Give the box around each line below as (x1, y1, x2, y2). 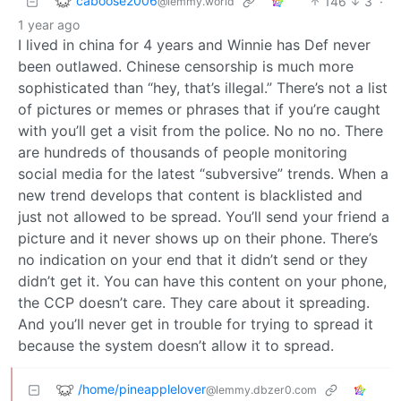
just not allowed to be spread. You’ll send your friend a (18, 207, 389, 226)
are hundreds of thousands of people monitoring (18, 142, 347, 161)
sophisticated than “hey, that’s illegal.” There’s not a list (18, 78, 388, 97)
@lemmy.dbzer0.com (206, 382, 317, 397)
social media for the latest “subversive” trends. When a (18, 164, 388, 183)
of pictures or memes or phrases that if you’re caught (18, 99, 380, 118)
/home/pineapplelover (78, 380, 206, 397)
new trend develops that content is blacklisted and (18, 185, 363, 204)
